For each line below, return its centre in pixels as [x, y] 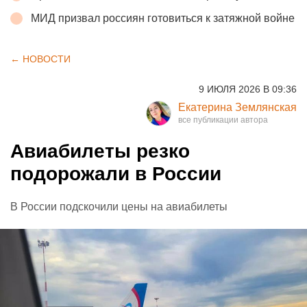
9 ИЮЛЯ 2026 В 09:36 [248, 89]
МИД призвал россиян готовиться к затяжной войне [163, 18]
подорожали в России [116, 173]
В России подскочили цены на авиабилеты [119, 206]
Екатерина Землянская [237, 107]
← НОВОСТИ [40, 59]
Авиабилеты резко [100, 151]
